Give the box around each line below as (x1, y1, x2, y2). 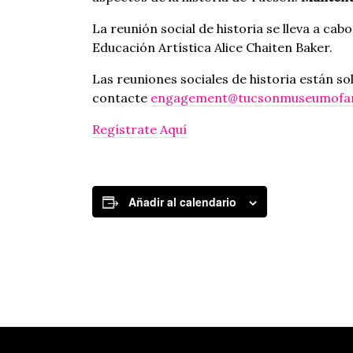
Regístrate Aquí (92, 121, 187, 137)
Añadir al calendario (128, 194, 236, 210)
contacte (92, 90, 150, 106)
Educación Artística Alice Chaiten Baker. (92, 39, 333, 55)
